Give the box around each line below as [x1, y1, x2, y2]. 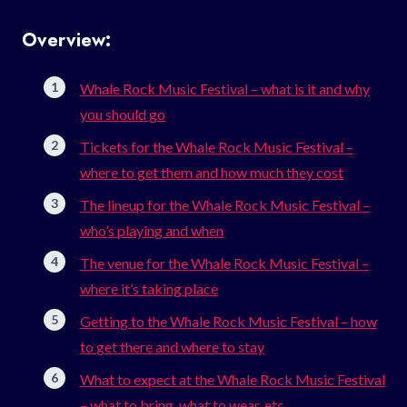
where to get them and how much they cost [80, 163, 343, 181]
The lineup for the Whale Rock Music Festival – [80, 195, 370, 213]
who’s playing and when [80, 221, 223, 239]
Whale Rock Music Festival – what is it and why [80, 79, 370, 97]
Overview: [22, 26, 111, 54]
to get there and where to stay [80, 337, 264, 355]
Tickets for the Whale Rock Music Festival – [80, 137, 353, 155]
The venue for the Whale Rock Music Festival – [80, 253, 369, 272]
